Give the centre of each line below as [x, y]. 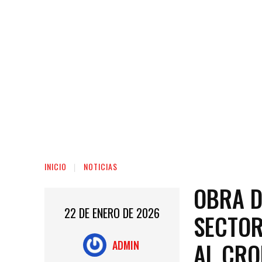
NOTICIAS [101, 166]
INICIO [56, 166]
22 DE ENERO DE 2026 [112, 213]
